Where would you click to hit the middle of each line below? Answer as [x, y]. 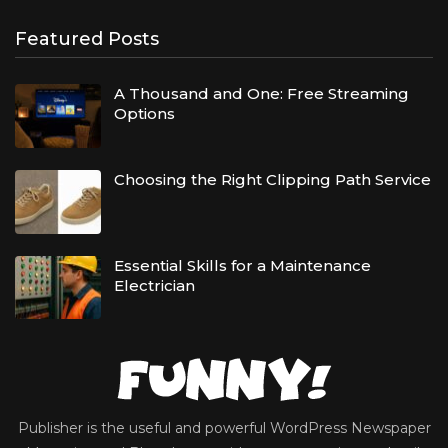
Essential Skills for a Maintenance [242, 265]
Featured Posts [87, 38]
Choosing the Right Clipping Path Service [272, 179]
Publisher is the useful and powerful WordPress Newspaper [224, 428]
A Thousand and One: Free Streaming [261, 94]
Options [144, 114]
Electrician [154, 285]
